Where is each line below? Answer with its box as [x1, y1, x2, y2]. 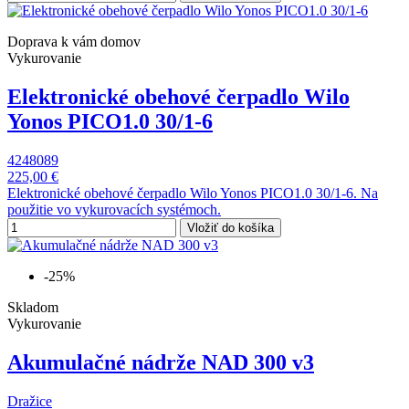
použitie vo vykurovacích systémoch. [7, 201, 221, 217]
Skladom [7, 299, 58, 315]
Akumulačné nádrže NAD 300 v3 [7, 350, 314, 374]
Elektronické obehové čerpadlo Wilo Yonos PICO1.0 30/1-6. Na [7, 184, 378, 201]
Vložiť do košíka [187, 220, 274, 235]
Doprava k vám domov [7, 34, 141, 50]
